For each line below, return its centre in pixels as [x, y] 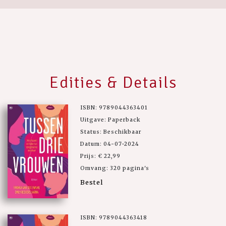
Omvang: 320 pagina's [115, 168]
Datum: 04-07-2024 [110, 144]
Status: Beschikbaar [111, 132]
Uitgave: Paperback [110, 120]
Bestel [92, 182]
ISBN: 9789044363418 [114, 218]
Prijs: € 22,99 [100, 156]
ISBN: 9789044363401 [114, 107]
